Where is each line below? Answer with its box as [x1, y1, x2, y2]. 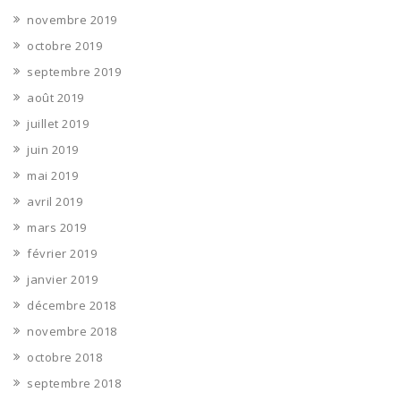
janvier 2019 [27, 271, 98, 287]
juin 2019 [27, 141, 79, 158]
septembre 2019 [27, 64, 121, 80]
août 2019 [27, 90, 84, 106]
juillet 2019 [27, 115, 89, 132]
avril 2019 [27, 193, 82, 209]
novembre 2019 [27, 12, 117, 28]
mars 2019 [27, 219, 87, 235]
